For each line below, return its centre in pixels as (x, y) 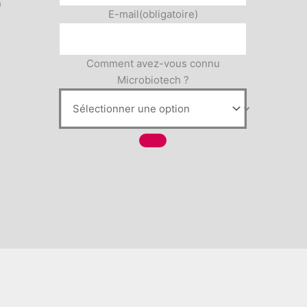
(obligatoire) (168, 14)
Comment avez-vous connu (153, 64)
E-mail (123, 14)
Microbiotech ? (153, 80)
